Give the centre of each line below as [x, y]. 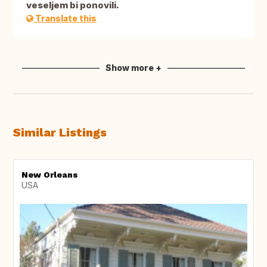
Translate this [65, 18]
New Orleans [50, 175]
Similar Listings [60, 133]
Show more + [133, 68]
